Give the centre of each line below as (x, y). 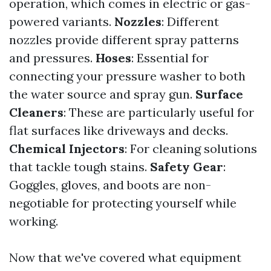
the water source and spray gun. (102, 94)
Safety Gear (187, 167)
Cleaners (36, 112)
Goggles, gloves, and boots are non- (110, 185)
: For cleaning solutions (191, 149)
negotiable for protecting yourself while (123, 203)
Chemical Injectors (67, 149)
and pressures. (52, 58)
